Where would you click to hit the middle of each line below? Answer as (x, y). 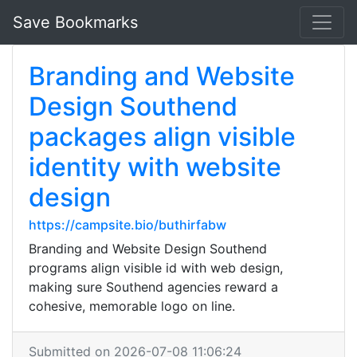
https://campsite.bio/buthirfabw (127, 225)
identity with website (155, 167)
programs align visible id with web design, (156, 268)
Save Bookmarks (75, 22)
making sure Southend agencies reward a (153, 287)
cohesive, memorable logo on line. (132, 306)
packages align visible (162, 137)
